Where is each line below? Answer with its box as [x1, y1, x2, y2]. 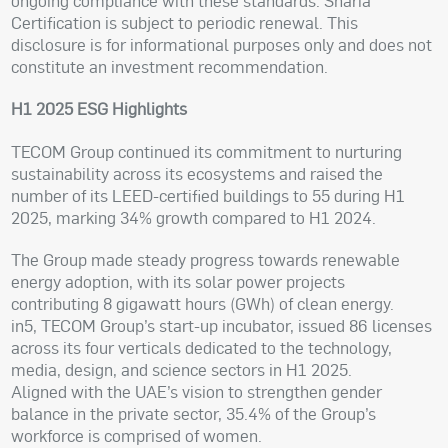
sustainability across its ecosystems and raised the [11, 162, 384, 184]
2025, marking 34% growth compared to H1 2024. [11, 206, 377, 228]
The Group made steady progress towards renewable [11, 249, 401, 271]
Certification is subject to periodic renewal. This [11, 11, 359, 33]
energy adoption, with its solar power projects [11, 271, 346, 293]
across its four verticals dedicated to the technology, [11, 337, 393, 359]
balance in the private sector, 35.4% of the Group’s [11, 403, 377, 425]
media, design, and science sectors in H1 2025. [11, 359, 353, 381]
